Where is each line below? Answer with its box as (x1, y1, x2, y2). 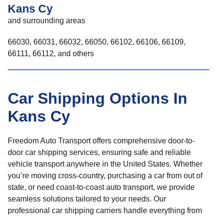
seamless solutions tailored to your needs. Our (8, 195, 166, 203)
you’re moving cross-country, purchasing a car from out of (8, 171, 202, 180)
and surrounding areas (8, 16, 85, 25)
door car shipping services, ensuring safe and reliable (8, 148, 191, 156)
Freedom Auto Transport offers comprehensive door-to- (8, 137, 195, 145)
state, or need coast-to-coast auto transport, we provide (8, 183, 195, 191)
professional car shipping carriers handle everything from (8, 206, 202, 215)
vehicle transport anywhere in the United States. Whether (8, 160, 202, 168)
